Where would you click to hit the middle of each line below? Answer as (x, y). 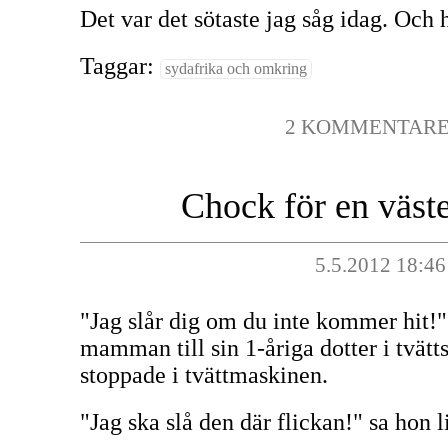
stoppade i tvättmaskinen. (204, 375)
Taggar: (120, 66)
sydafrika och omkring (236, 68)
